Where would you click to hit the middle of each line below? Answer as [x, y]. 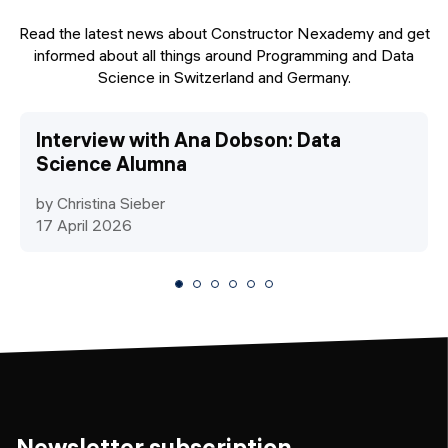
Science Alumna [111, 163]
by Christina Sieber [100, 202]
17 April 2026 [84, 224]
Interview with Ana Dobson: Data [188, 139]
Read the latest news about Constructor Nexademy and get [224, 32]
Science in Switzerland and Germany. [224, 76]
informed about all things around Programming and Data [224, 54]
